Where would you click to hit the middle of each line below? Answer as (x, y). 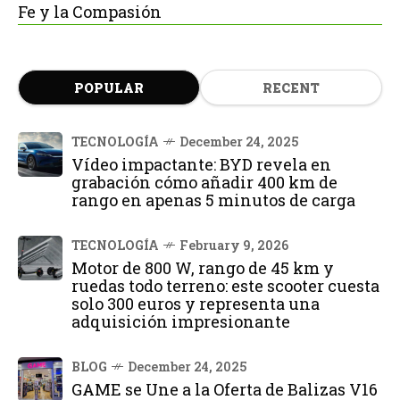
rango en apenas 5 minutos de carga (213, 200)
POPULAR (109, 88)
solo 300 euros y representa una (196, 304)
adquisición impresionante (181, 321)
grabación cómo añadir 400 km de (204, 182)
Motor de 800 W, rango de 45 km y (203, 268)
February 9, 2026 (234, 245)
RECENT (291, 88)
